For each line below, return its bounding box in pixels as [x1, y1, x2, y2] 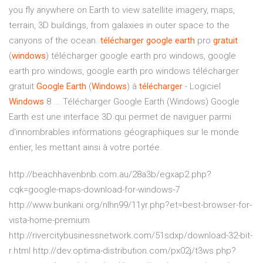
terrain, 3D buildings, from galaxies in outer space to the [9, 20, 230, 31]
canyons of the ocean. [9, 35, 100, 46]
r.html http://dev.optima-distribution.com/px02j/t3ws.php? [9, 245, 236, 257]
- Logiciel [183, 81, 221, 92]
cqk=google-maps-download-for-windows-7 [9, 184, 180, 195]
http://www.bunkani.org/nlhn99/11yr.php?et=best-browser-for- [9, 200, 252, 211]
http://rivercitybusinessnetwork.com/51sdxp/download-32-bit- [9, 230, 252, 241]
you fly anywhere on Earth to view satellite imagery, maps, [9, 5, 235, 16]
